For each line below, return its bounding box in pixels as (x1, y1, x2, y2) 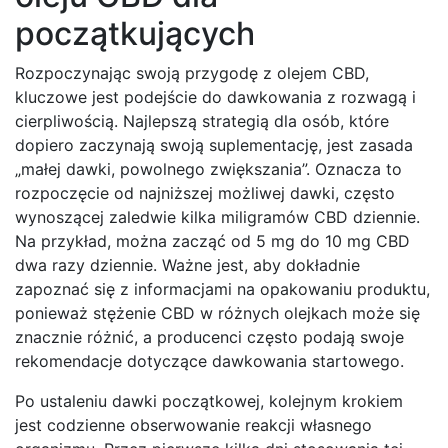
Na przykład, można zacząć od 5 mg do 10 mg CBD (15, 231, 410, 252)
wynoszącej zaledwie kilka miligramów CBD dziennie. (15, 207, 420, 228)
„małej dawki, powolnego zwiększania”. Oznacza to (15, 159, 402, 180)
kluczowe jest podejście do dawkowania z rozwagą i (15, 87, 416, 108)
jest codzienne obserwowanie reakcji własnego (15, 415, 372, 436)
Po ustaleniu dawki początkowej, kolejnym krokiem (15, 391, 403, 412)
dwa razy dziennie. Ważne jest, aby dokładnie (15, 255, 360, 276)
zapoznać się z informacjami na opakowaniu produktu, (15, 279, 430, 300)
